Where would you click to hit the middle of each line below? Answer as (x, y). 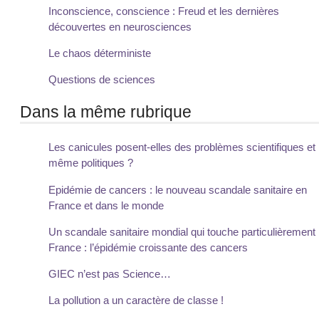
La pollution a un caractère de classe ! (136, 300)
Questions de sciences (102, 80)
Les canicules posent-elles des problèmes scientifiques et (182, 147)
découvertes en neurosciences (120, 27)
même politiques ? (91, 163)
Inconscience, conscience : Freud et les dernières (164, 11)
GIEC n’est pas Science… (110, 273)
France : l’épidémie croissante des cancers (148, 247)
